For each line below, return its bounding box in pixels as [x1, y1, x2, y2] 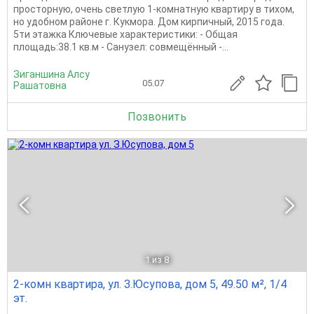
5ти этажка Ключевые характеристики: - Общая [13, 29, 238, 41]
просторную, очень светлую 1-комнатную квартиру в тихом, [13, 4, 294, 15]
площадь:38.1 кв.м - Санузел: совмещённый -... [13, 41, 228, 53]
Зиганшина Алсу [13, 69, 90, 81]
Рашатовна [13, 80, 67, 92]
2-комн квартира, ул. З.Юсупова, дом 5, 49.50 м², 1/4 [13, 278, 287, 292]
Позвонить [128, 110, 186, 124]
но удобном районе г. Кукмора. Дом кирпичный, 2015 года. [13, 16, 285, 28]
